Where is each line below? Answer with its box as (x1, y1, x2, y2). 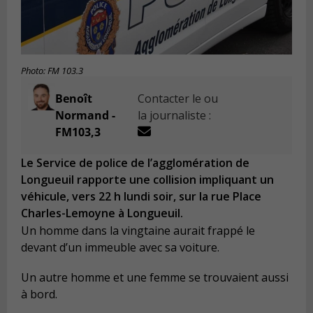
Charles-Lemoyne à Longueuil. (21, 205, 183, 221)
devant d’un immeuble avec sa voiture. (21, 239, 219, 255)
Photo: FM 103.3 (21, 65, 83, 78)
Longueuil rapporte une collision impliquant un (21, 172, 274, 188)
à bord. (21, 286, 57, 303)
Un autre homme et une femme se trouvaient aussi (21, 270, 289, 286)
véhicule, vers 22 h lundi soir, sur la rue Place (21, 189, 261, 205)
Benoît (54, 91, 92, 107)
